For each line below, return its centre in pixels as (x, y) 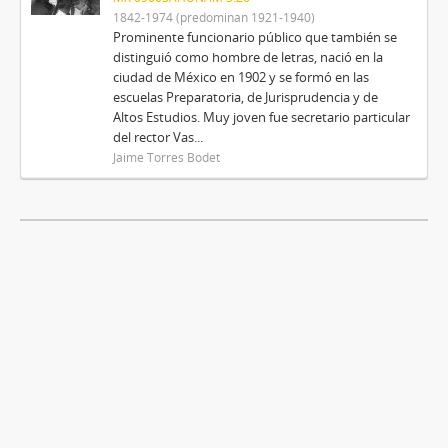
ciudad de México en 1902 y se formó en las (240, 77)
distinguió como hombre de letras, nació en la (247, 57)
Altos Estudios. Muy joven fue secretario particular (261, 117)
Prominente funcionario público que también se (254, 37)
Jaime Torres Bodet (166, 157)
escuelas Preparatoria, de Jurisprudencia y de (245, 97)
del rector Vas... (157, 137)
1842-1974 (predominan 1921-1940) (213, 17)
